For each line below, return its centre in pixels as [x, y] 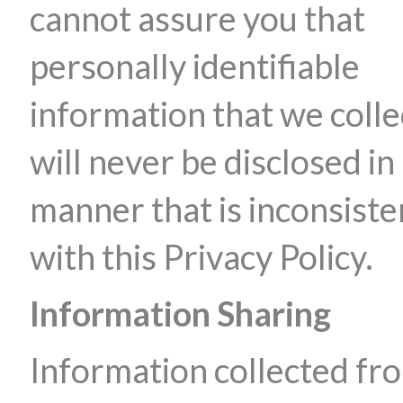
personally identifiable [195, 66]
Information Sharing [180, 313]
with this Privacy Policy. [201, 257]
